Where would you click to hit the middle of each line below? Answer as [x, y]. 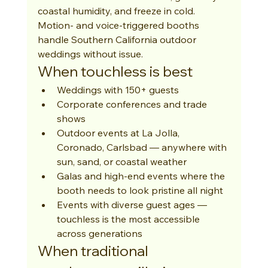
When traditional [94, 251]
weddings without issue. [90, 54]
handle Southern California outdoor [118, 39]
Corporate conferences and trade [133, 104]
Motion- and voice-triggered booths [119, 25]
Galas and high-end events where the [142, 176]
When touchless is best [115, 71]
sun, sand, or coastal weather [121, 162]
